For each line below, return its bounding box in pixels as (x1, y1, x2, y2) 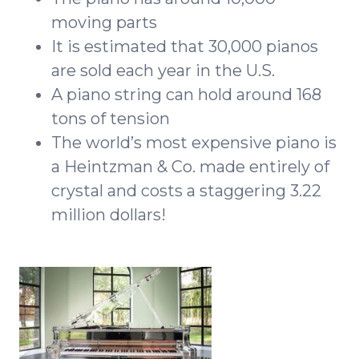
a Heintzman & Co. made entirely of (51, 156, 329, 176)
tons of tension (51, 108, 170, 128)
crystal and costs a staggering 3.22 (51, 180, 321, 200)
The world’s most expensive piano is (51, 132, 337, 152)
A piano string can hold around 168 (51, 84, 321, 104)
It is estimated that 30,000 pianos (51, 36, 318, 56)
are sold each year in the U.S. (51, 60, 275, 80)
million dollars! (51, 204, 166, 224)
